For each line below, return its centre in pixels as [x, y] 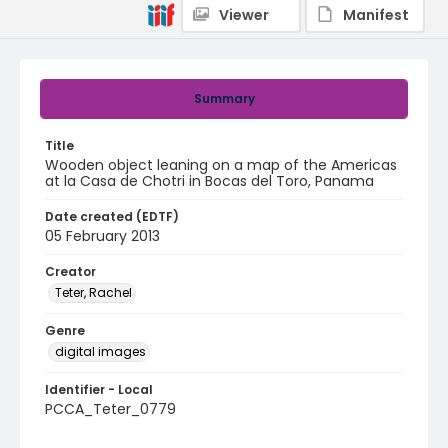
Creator [70, 271]
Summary [224, 98]
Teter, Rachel [93, 292]
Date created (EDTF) [112, 216]
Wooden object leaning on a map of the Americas [221, 165]
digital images [100, 351]
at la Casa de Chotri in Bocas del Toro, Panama [209, 181]
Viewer [244, 15]
